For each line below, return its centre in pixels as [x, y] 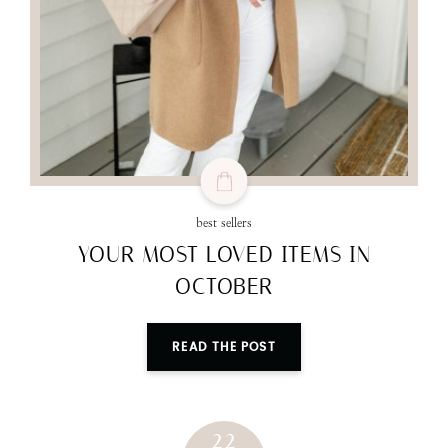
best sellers [224, 223]
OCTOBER [224, 287]
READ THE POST [224, 347]
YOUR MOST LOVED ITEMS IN [224, 255]
